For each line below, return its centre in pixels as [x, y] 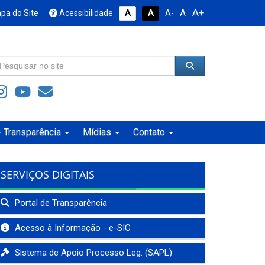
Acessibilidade [85, 13]
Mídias [97, 132]
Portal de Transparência [60, 203]
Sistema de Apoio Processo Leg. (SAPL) [92, 253]
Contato [149, 132]
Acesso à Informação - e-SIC [72, 228]
